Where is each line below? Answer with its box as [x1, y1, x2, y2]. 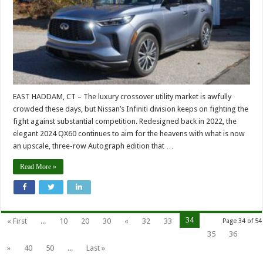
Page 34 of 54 [222, 217, 262, 225]
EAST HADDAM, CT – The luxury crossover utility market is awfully [13, 92, 232, 102]
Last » [86, 244, 106, 253]
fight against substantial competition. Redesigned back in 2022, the [13, 117, 237, 126]
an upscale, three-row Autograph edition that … [13, 141, 174, 151]
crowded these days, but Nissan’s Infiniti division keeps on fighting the [13, 104, 249, 114]
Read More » [20, 163, 57, 171]
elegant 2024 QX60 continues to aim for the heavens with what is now [13, 129, 245, 139]
